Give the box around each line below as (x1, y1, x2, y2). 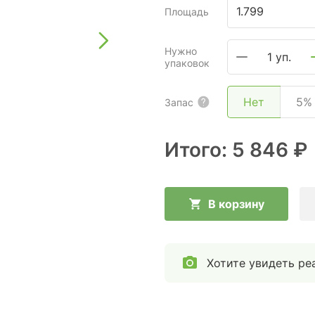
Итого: (165, 138, 232, 162)
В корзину (208, 197, 264, 211)
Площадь (165, 5, 209, 18)
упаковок (165, 57, 210, 69)
